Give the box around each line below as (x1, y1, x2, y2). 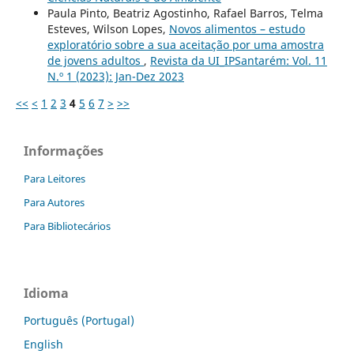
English (24, 336, 63, 352)
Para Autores (24, 194, 85, 209)
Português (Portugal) (24, 312, 134, 328)
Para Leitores (24, 171, 85, 186)
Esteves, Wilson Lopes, (47, 21, 169, 36)
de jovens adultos (47, 52, 144, 68)
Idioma (24, 284, 69, 302)
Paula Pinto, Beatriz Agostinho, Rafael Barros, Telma (47, 5, 323, 21)
